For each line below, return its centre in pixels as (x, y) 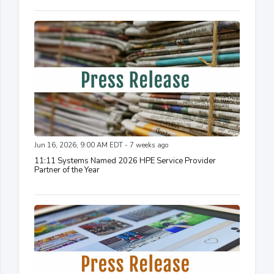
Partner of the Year (67, 170)
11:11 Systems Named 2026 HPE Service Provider (125, 161)
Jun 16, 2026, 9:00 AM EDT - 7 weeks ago (101, 146)
